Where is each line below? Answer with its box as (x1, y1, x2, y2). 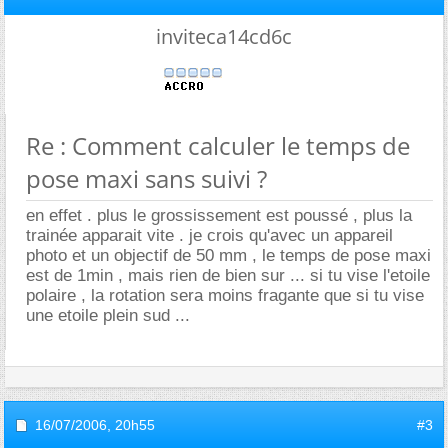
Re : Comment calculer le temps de (26, 129, 410, 162)
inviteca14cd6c (156, 23, 292, 50)
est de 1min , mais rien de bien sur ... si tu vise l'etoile (26, 266, 430, 285)
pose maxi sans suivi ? (26, 162, 267, 195)
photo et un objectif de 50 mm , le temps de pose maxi (26, 246, 431, 265)
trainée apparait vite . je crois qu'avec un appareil (26, 226, 393, 245)
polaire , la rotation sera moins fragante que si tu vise (26, 286, 424, 305)
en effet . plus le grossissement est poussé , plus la (26, 206, 412, 225)
